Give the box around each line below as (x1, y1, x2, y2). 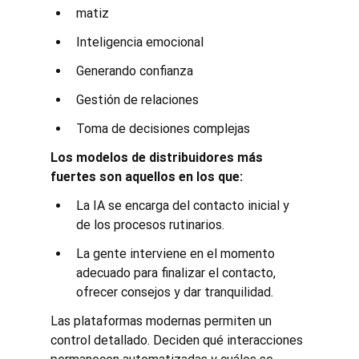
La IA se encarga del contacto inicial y (75, 197, 292, 213)
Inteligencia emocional (75, 34, 204, 50)
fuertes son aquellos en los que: (50, 168, 243, 184)
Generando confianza (75, 63, 193, 79)
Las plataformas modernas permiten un (50, 313, 275, 329)
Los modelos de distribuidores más (50, 149, 266, 165)
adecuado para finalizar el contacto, (75, 264, 279, 280)
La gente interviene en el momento (75, 245, 278, 261)
